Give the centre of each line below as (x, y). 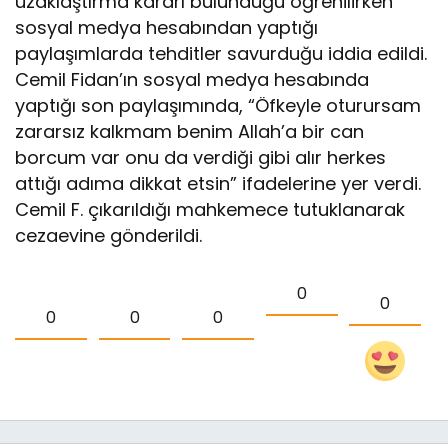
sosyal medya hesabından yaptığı (167, 27)
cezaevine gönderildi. (109, 235)
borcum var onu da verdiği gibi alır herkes (201, 157)
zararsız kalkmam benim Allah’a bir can (190, 131)
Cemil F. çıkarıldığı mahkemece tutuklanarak (210, 209)
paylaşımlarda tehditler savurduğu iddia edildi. (221, 53)
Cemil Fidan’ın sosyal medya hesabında (192, 79)
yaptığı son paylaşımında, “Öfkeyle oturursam (218, 105)
